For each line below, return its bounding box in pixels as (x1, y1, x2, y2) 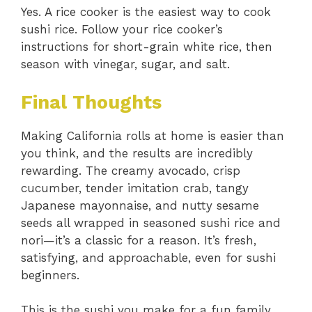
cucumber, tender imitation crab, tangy (21, 180, 249, 195)
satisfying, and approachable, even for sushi (21, 250, 276, 265)
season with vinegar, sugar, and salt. (21, 57, 230, 72)
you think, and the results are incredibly (21, 146, 253, 160)
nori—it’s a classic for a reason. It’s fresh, (21, 233, 256, 247)
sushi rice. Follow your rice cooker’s (21, 22, 223, 37)
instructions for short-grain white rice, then (21, 40, 272, 54)
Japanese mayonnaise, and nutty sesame (21, 198, 259, 212)
